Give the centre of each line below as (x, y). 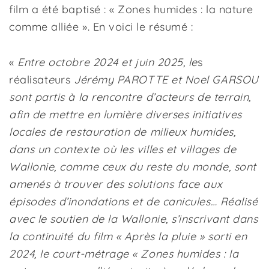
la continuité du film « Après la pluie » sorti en (128, 236)
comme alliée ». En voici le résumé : (101, 27)
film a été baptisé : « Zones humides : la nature (131, 9)
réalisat (29, 80)
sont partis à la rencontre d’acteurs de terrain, (130, 97)
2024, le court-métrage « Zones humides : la (124, 254)
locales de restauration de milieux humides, (122, 132)
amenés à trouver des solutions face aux (116, 184)
